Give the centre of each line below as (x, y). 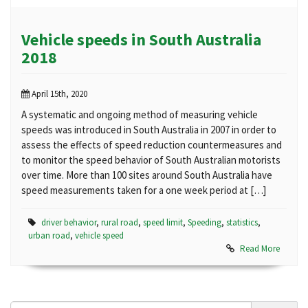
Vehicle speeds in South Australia (141, 40)
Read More (260, 249)
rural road (120, 223)
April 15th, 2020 (58, 94)
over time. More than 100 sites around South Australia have (147, 175)
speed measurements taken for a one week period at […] (144, 190)
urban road (49, 236)
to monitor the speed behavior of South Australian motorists (151, 160)
